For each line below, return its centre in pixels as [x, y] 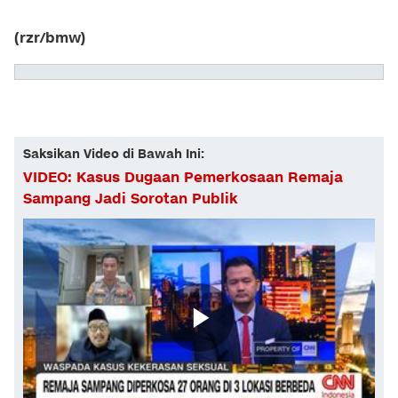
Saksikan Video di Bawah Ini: [114, 155]
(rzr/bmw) [50, 39]
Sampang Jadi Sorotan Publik [131, 199]
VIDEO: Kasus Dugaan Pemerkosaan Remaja [183, 178]
